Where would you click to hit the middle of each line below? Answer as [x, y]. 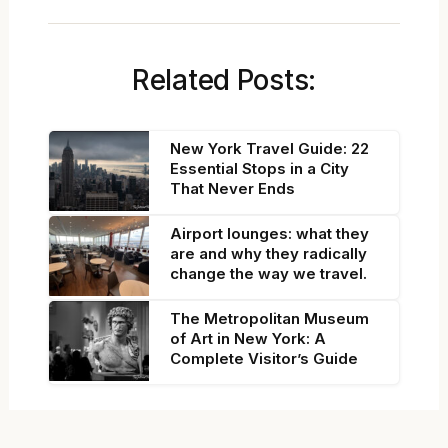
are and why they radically [269, 253]
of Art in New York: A [248, 338]
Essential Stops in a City [260, 168]
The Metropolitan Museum [270, 318]
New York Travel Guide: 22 [270, 148]
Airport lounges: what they [270, 233]
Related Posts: [224, 79]
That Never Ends [233, 188]
